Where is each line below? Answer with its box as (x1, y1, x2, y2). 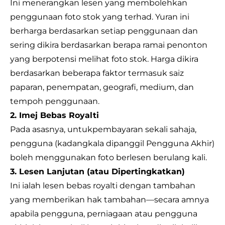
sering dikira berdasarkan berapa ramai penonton (10, 40, 207, 50)
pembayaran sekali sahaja (92, 125, 195, 134)
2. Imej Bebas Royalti (10, 110, 99, 120)
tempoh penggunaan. (10, 96, 99, 106)
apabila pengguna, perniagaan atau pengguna (10, 209, 197, 218)
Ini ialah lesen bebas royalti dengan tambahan (10, 181, 195, 190)
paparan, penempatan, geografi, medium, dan (10, 82, 194, 92)
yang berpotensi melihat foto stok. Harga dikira (10, 54, 198, 64)
